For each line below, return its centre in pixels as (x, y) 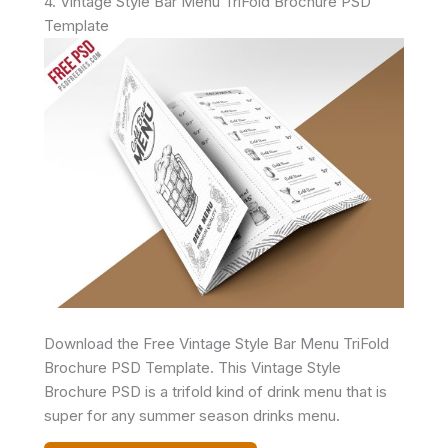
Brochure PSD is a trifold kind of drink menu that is (215, 391)
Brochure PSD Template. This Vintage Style (192, 367)
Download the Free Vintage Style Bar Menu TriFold (216, 343)
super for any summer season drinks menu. (192, 415)
